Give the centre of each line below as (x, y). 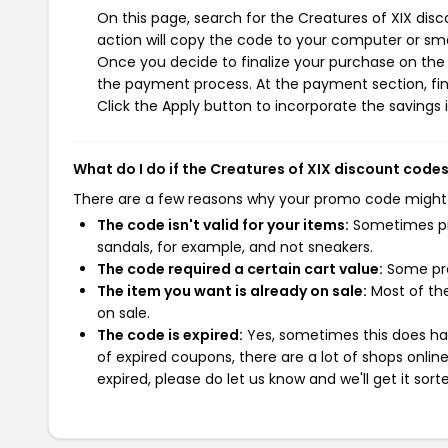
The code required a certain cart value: (240, 269)
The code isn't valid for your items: (223, 225)
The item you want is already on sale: (232, 291)
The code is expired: (170, 335)
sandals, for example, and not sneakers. (235, 247)
